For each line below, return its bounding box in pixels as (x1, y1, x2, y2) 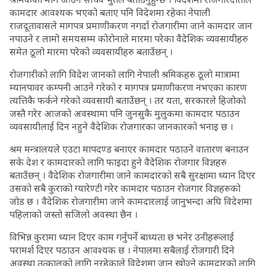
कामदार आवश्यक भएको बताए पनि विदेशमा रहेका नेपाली (9, 6, 210, 19)
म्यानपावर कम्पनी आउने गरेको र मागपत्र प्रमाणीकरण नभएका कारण (9, 81, 247, 94)
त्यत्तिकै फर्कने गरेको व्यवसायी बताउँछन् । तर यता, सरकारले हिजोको (9, 94, 246, 107)
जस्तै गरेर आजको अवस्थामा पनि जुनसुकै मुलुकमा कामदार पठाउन (9, 107, 240, 120)
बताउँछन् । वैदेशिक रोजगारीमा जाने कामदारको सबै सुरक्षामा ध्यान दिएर (9, 169, 255, 182)
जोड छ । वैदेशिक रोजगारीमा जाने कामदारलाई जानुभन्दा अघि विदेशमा (9, 195, 252, 208)
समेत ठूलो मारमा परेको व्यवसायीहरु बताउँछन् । (9, 45, 173, 58)
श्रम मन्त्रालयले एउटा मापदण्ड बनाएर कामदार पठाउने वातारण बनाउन (9, 142, 249, 156)
